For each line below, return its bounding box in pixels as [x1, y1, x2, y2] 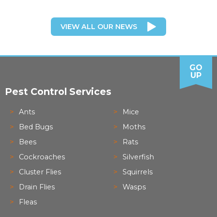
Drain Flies [18, 182, 55, 191]
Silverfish [122, 152, 154, 161]
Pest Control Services [5, 85, 111, 97]
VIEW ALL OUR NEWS [61, 22, 137, 31]
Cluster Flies [18, 167, 61, 176]
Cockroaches [18, 152, 65, 161]
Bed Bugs [18, 122, 53, 131]
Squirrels [122, 167, 153, 176]
